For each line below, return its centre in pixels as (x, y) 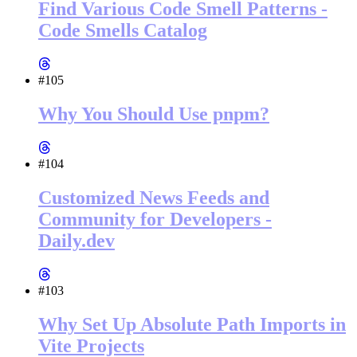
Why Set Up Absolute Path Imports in (192, 324)
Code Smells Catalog (123, 31)
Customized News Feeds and (154, 197)
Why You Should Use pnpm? (154, 114)
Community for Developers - (155, 219)
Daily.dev (76, 240)
